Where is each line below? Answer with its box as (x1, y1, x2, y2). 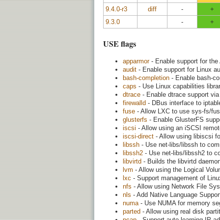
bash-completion (123, 74, 169, 82)
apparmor (123, 57, 149, 65)
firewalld (123, 99, 146, 107)
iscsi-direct (123, 132, 154, 140)
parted (123, 207, 140, 215)
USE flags (103, 38, 136, 50)
